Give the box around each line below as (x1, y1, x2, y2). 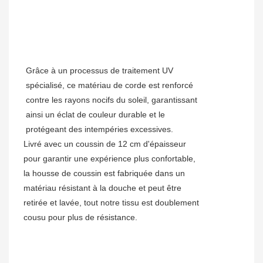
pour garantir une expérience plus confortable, (23, 154, 195, 164)
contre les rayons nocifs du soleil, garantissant (26, 95, 197, 105)
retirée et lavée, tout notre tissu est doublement (23, 198, 199, 208)
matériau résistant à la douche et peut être (23, 183, 181, 193)
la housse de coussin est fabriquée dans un (23, 168, 185, 178)
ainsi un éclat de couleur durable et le (26, 110, 165, 120)
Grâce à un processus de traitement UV (26, 66, 173, 76)
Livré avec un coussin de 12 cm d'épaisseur (23, 139, 186, 149)
